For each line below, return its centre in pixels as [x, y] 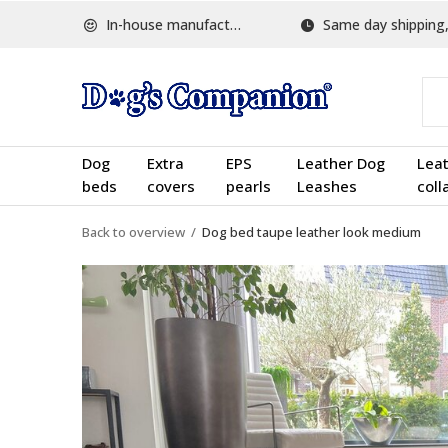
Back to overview [133, 232]
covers [171, 186]
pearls [249, 186]
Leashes [326, 186]
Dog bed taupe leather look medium [311, 232]
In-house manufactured [166, 24]
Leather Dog [340, 163]
